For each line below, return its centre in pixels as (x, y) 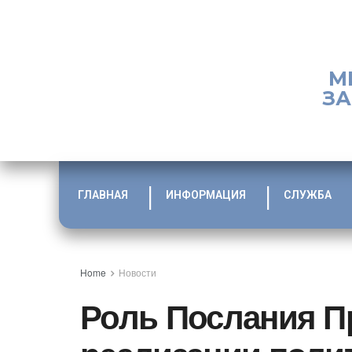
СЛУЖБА (307, 195)
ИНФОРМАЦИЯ (205, 195)
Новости (137, 273)
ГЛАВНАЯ (103, 195)
